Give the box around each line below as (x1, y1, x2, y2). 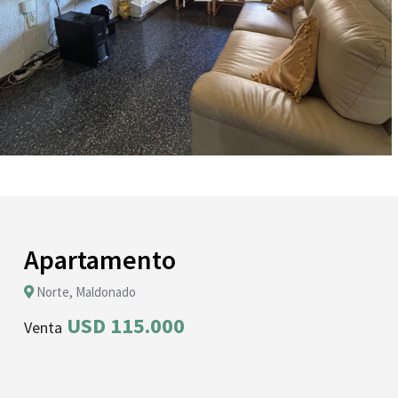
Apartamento (24, 242, 176, 276)
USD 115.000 (62, 311, 185, 339)
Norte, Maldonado (34, 283, 136, 300)
